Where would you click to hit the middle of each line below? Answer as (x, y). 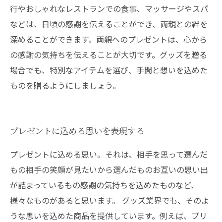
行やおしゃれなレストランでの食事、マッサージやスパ (109, 8)
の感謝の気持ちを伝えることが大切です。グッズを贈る (109, 55)
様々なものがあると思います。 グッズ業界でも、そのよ (110, 200)
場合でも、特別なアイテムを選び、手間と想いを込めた (109, 70)
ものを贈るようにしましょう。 (65, 85)
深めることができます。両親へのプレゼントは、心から (109, 39)
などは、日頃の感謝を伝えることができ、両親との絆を (109, 24)
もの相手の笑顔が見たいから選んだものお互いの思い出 (109, 169)
